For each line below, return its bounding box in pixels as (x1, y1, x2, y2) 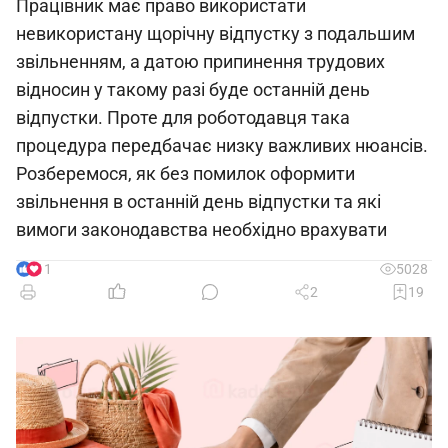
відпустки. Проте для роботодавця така (16, 107, 350, 128)
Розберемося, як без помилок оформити (16, 163, 355, 184)
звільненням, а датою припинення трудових (16, 51, 385, 72)
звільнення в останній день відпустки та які (16, 191, 381, 212)
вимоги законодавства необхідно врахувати (16, 219, 387, 240)
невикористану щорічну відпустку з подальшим (16, 23, 415, 44)
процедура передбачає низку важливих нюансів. (16, 135, 428, 156)
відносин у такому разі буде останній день (16, 79, 370, 100)
